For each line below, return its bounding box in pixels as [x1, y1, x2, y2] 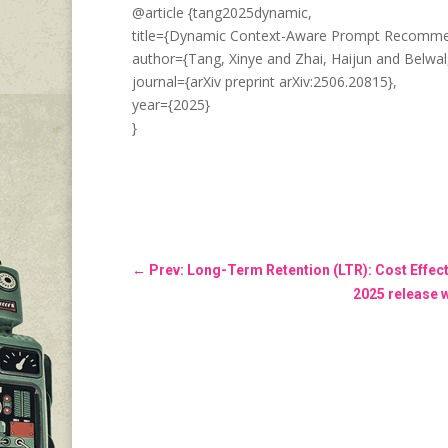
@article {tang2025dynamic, [132, 3, 312, 23]
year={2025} [132, 95, 210, 115]
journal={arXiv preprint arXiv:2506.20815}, [132, 72, 397, 92]
